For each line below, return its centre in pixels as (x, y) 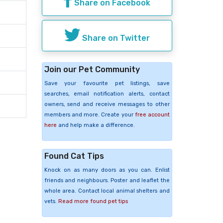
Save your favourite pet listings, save (107, 83)
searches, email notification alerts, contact (107, 94)
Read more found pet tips (93, 201)
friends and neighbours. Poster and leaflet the (107, 180)
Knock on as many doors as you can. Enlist (107, 170)
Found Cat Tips (74, 156)
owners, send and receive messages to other (107, 104)
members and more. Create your (89, 114)
